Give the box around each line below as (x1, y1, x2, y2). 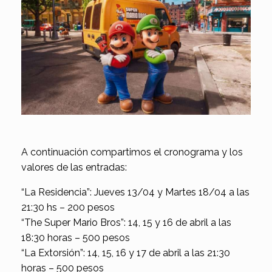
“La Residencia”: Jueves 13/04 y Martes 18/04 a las (21, 186, 250, 198)
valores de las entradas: (21, 161, 127, 173)
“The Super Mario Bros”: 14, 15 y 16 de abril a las (21, 216, 231, 228)
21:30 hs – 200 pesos (21, 201, 115, 213)
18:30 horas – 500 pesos (21, 231, 130, 243)
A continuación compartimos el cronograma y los (21, 146, 243, 158)
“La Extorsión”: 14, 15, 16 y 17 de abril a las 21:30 (21, 246, 230, 259)
